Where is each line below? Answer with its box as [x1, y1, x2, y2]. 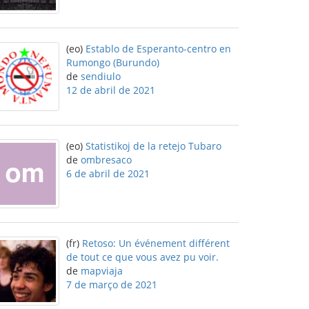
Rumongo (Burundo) [66, 56, 159, 69]
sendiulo [81, 70, 121, 83]
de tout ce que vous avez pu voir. [66, 250, 219, 263]
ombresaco [81, 153, 132, 166]
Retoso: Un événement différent [82, 237, 230, 250]
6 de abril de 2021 [66, 167, 150, 180]
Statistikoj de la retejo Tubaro [86, 139, 221, 152]
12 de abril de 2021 [66, 83, 155, 97]
